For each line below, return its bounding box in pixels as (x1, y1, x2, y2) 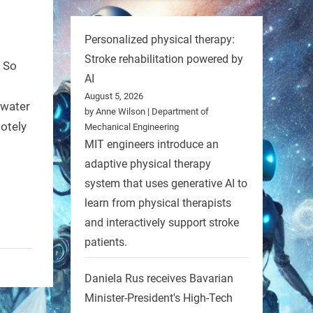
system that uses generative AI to (85, 177, 247, 191)
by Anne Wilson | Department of (85, 106, 209, 117)
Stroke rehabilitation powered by (85, 52, 243, 66)
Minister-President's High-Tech (85, 291, 233, 305)
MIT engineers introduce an (85, 138, 219, 152)
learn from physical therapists (85, 196, 231, 210)
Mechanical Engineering (85, 122, 179, 133)
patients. (85, 235, 127, 249)
